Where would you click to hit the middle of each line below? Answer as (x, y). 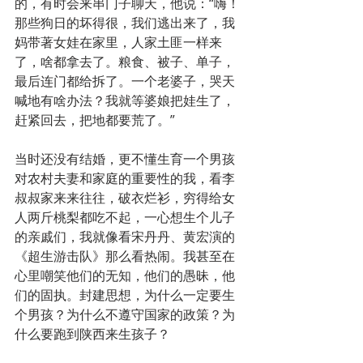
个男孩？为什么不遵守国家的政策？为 (125, 315)
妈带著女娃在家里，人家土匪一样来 (118, 43)
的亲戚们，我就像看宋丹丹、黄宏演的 (125, 237)
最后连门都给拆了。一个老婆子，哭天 (125, 81)
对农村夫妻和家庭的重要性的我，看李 (125, 179)
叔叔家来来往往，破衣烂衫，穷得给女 (125, 198)
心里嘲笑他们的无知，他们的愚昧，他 (125, 276)
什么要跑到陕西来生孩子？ (92, 334)
